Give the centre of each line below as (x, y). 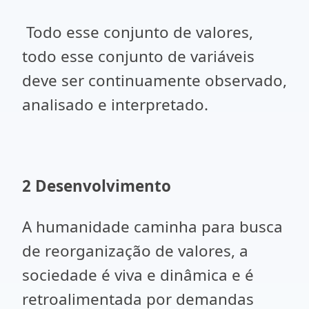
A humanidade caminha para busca (152, 227)
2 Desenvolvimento (97, 186)
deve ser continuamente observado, (154, 80)
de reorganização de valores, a (135, 251)
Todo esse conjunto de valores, (138, 32)
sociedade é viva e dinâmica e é (138, 275)
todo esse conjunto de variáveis (138, 56)
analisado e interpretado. (115, 104)
